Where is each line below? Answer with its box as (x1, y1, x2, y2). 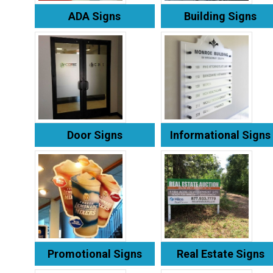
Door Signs (66, 128, 122, 141)
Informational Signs (170, 128, 271, 141)
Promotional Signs (47, 247, 142, 260)
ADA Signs (68, 9, 121, 23)
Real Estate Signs (176, 247, 264, 260)
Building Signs (184, 9, 257, 23)
